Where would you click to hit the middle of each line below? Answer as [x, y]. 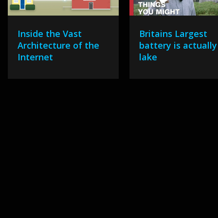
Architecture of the [58, 45]
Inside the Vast [49, 34]
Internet [35, 57]
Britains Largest [173, 34]
